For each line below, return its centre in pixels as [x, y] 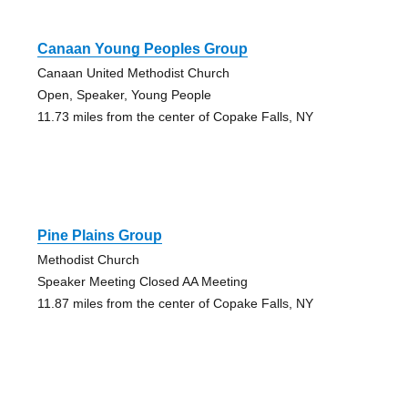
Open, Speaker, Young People [124, 94]
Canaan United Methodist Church [133, 72]
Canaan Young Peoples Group [142, 48]
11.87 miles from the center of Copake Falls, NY [175, 303]
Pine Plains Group [99, 235]
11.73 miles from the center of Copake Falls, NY [175, 116]
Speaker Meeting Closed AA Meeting [142, 281]
